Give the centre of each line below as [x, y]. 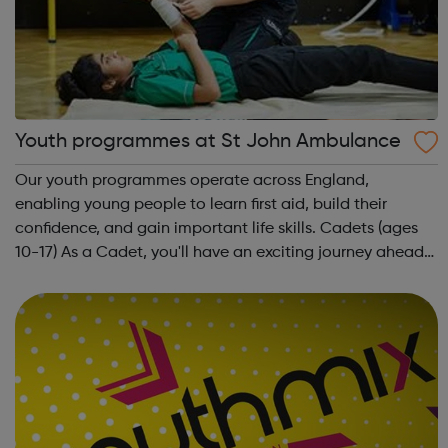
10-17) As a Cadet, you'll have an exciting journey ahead [38, 253]
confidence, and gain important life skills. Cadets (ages [168, 229]
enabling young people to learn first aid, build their [201, 205]
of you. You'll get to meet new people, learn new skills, [212, 277]
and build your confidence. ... [121, 301]
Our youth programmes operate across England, [192, 181]
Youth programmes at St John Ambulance [208, 142]
